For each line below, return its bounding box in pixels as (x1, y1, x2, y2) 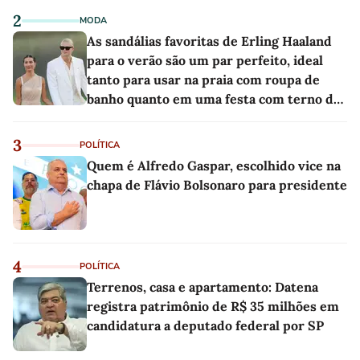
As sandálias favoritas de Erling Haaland (87, 32, 332, 49)
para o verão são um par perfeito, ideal (87, 51, 323, 68)
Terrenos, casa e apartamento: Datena (87, 278, 318, 295)
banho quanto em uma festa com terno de (87, 90, 341, 107)
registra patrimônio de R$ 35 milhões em (87, 297, 339, 314)
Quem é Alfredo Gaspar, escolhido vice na (87, 157, 341, 174)
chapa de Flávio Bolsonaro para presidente (87, 176, 347, 193)
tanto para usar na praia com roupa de (87, 71, 320, 88)
